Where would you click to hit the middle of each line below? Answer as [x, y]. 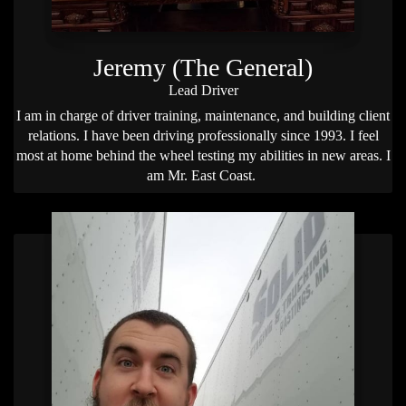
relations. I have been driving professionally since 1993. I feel [203, 136]
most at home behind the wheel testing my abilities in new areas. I [203, 156]
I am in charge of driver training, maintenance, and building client [203, 116]
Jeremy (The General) [203, 68]
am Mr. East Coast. [203, 176]
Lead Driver [203, 91]
